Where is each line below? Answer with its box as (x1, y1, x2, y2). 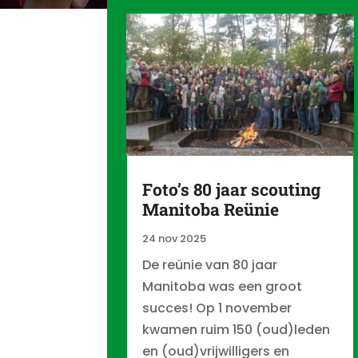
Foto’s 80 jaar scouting (142, 177, 321, 201)
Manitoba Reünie (142, 197, 280, 221)
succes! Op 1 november (142, 298, 292, 317)
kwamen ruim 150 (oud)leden (142, 320, 331, 339)
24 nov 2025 (142, 230, 207, 246)
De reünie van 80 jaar (142, 255, 278, 274)
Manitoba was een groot (142, 276, 303, 296)
